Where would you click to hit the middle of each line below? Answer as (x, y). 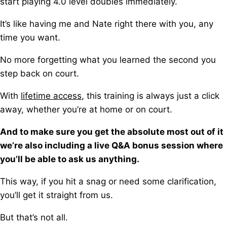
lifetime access (51, 96)
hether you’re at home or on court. (103, 109)
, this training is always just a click (150, 96)
